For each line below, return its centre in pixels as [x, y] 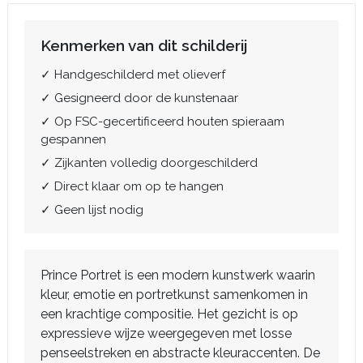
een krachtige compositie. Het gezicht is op [169, 314]
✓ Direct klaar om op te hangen [132, 186]
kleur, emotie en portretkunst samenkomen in [174, 294]
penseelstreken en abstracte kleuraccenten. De [180, 352]
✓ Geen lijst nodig [92, 209]
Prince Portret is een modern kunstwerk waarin [178, 275]
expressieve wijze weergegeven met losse [166, 333]
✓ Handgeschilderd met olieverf [133, 74]
